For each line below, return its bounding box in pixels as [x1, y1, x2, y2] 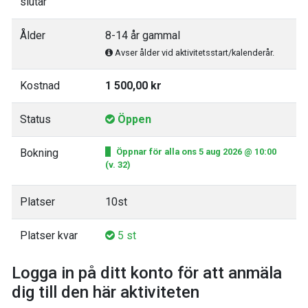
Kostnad [20, 78, 60, 92]
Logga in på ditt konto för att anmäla [12, 263, 282, 283]
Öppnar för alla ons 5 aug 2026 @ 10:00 [116, 146, 276, 157]
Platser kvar [20, 228, 78, 242]
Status [20, 112, 51, 126]
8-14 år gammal [105, 28, 180, 42]
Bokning [20, 146, 58, 159]
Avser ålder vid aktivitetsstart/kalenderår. [113, 47, 274, 58]
